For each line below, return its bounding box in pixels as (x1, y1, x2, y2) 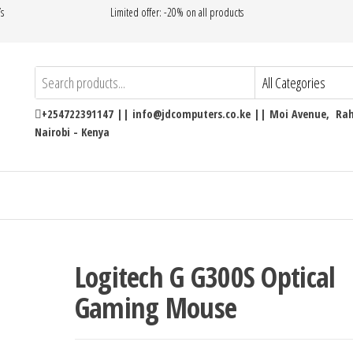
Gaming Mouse (74, 288, 237, 327)
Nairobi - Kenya (35, 124, 110, 139)
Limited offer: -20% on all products (110, 5, 243, 20)
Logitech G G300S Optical (74, 258, 336, 296)
